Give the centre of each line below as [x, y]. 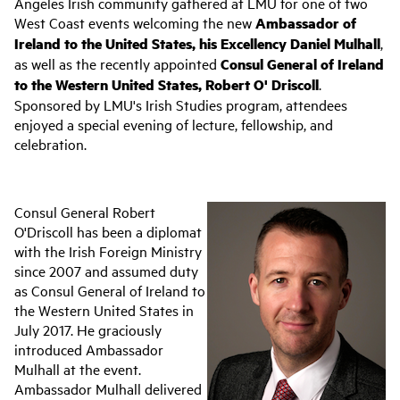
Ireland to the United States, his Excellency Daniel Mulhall [197, 43]
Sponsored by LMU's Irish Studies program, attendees [181, 104]
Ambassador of [306, 22]
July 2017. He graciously [88, 329]
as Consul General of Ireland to [110, 290]
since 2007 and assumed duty [106, 270]
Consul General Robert [85, 211]
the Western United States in [104, 309]
